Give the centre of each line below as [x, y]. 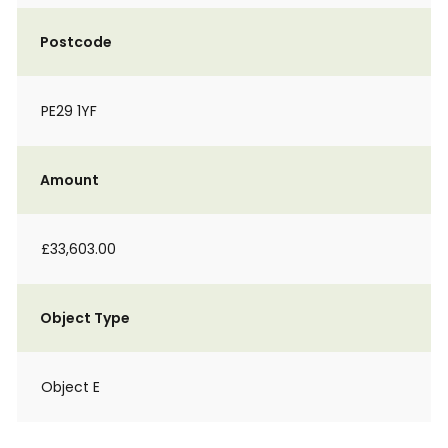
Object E [70, 387]
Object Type [85, 318]
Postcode [76, 42]
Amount [69, 180]
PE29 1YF [69, 111]
